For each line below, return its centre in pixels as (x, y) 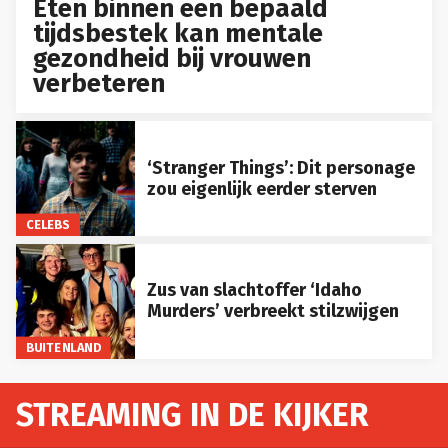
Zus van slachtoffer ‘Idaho (254, 290)
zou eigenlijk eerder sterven (261, 188)
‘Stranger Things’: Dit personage (280, 167)
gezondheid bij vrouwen (172, 58)
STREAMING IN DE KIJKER (192, 414)
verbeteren (99, 83)
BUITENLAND (63, 347)
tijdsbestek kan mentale (178, 33)
